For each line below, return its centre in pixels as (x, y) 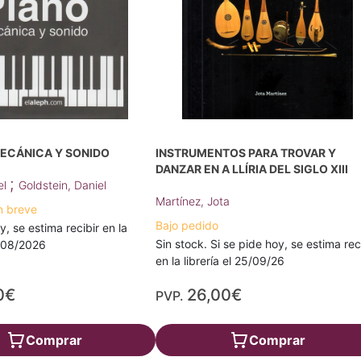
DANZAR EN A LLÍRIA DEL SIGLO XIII (252, 169)
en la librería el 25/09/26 (220, 261)
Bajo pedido (187, 225)
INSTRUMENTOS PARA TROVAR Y (246, 153)
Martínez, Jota (193, 201)
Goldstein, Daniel (62, 185)
